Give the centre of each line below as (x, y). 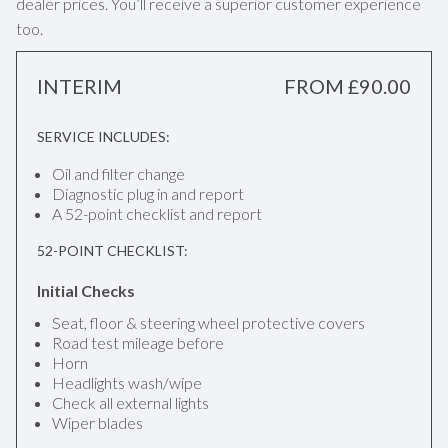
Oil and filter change (118, 173)
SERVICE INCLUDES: (103, 136)
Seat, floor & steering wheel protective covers (208, 322)
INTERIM (79, 86)
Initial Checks (86, 290)
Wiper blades (97, 422)
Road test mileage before (138, 342)
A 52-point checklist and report (157, 213)
